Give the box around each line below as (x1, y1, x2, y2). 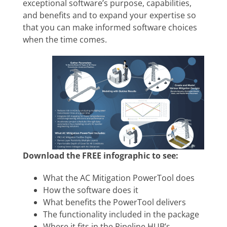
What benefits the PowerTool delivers (43, 197, 186, 208)
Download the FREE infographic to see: (23, 150, 178, 162)
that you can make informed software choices (23, 22, 197, 33)
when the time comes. (23, 34, 107, 46)
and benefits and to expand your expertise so (23, 10, 196, 21)
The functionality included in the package (43, 209, 199, 220)
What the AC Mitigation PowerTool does (43, 172, 195, 184)
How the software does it (43, 184, 138, 196)
